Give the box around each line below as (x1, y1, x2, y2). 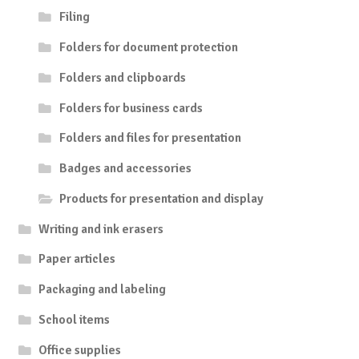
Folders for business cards (58, 99, 203, 116)
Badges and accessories (58, 160, 192, 177)
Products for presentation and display (58, 190, 264, 207)
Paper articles (38, 251, 116, 268)
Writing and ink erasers (38, 220, 164, 237)
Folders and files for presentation (58, 130, 241, 147)
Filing (58, 9, 90, 26)
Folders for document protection (58, 39, 238, 56)
